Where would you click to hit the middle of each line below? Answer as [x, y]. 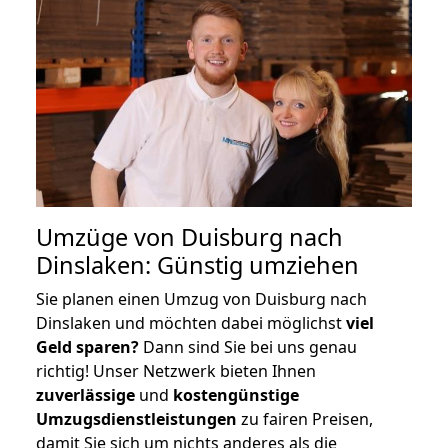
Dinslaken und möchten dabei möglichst [191, 322]
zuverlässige [85, 394]
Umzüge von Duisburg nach [189, 236]
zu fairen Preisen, [305, 418]
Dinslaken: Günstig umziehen [197, 264]
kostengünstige [236, 394]
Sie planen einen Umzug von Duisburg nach [201, 298]
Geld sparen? [87, 346]
